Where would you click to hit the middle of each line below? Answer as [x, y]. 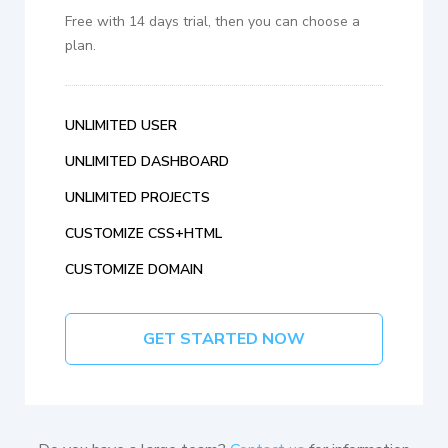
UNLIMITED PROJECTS [137, 198]
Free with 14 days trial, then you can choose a [212, 22]
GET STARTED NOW [224, 339]
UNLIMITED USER [121, 126]
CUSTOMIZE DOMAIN [134, 270]
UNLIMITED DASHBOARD [147, 162]
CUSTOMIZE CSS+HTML [143, 234]
